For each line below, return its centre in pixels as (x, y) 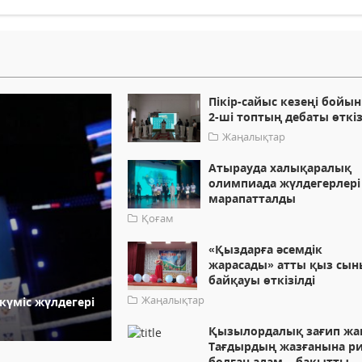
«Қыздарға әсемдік (266, 250)
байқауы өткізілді (262, 280)
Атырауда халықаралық (280, 168)
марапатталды (253, 199)
